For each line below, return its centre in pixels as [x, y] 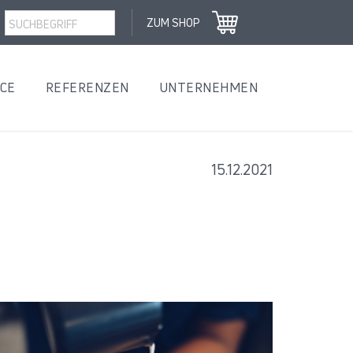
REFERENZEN [87, 87]
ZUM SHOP [173, 22]
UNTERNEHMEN [208, 87]
